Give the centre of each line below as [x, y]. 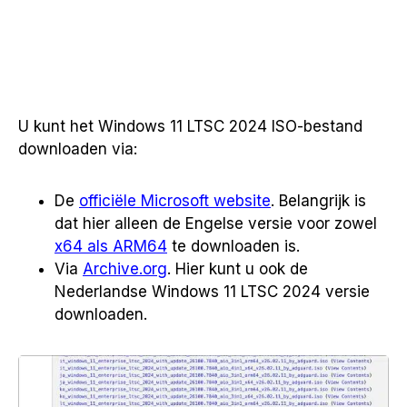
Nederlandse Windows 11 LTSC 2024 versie [212, 292]
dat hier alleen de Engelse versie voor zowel [216, 223]
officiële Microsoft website [175, 201]
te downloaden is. [233, 246]
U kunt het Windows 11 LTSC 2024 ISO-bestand [190, 126]
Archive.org [125, 269]
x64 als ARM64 [111, 246]
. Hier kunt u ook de [238, 269]
